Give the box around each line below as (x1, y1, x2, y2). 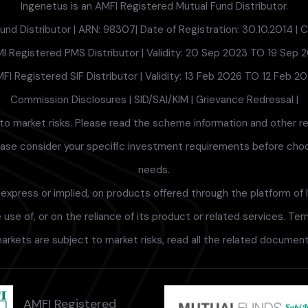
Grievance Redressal (195, 93, 294, 107)
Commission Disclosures (10, 93, 126, 107)
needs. (138, 163, 170, 177)
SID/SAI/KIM (133, 93, 188, 107)
